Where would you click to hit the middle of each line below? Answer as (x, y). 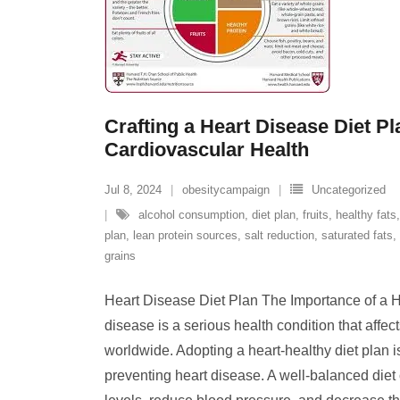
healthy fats (366, 215)
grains (120, 256)
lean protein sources (185, 235)
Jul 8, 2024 (133, 190)
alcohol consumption (192, 215)
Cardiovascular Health (207, 150)
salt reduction (279, 235)
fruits (316, 215)
